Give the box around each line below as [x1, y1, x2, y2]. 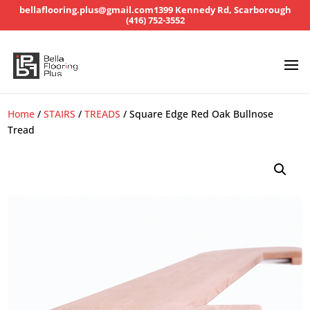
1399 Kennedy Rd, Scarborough [153, 3, 291, 16]
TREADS [84, 107, 121, 120]
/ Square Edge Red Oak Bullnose [120, 107, 274, 120]
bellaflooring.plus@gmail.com [19, 3, 154, 16]
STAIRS [44, 107, 76, 120]
